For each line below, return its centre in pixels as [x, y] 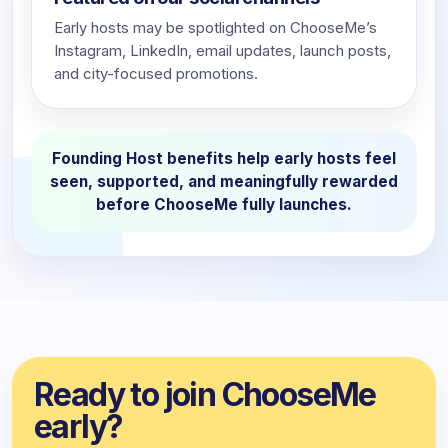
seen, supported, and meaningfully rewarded [224, 181]
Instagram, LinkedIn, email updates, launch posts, [222, 51]
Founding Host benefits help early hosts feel [224, 158]
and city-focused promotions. [156, 74]
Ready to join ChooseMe [205, 394]
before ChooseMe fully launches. [224, 204]
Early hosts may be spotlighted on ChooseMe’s [215, 28]
